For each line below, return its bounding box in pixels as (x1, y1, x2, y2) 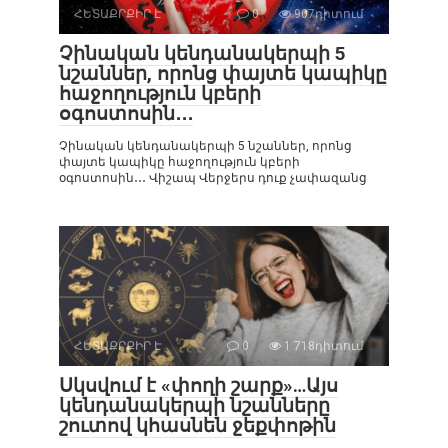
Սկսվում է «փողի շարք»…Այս (59, 373, 338, 397)
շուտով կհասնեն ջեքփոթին (59, 413, 336, 437)
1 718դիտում (281, 338, 364, 353)
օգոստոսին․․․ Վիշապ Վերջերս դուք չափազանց (59, 170, 367, 185)
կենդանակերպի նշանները (59, 393, 330, 417)
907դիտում (291, 6, 364, 21)
